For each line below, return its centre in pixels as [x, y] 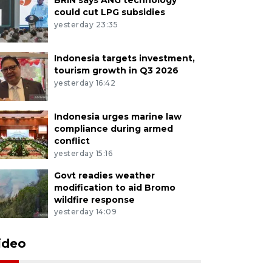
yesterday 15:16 [83, 153]
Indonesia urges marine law [117, 116]
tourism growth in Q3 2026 [116, 70]
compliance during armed [113, 128]
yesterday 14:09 [85, 212]
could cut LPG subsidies [109, 12]
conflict [72, 141]
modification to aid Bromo [114, 187]
